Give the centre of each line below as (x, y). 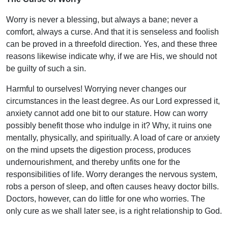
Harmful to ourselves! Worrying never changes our (96, 89)
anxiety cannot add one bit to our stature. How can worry (107, 113)
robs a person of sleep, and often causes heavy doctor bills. (112, 186)
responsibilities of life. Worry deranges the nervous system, (112, 174)
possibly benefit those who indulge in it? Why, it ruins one (109, 125)
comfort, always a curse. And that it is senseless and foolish (112, 32)
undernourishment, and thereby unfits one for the (93, 162)
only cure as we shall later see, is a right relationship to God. (114, 211)
